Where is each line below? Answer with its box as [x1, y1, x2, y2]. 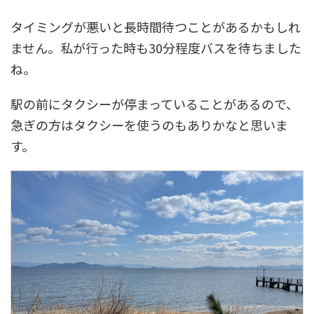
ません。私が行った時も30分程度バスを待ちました [11, 38, 301, 57]
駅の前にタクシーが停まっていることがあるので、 [11, 94, 299, 113]
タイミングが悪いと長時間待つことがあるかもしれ [11, 17, 301, 36]
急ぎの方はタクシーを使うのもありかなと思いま [11, 115, 288, 134]
